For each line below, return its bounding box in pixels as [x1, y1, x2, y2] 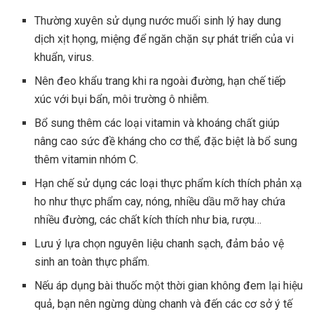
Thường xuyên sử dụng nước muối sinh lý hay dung [34, 13, 282, 27]
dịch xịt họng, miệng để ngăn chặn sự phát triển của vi [34, 32, 294, 46]
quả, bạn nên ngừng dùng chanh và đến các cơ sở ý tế [34, 296, 293, 310]
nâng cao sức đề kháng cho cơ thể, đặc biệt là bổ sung [34, 134, 298, 148]
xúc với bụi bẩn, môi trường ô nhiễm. [34, 92, 210, 106]
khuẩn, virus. [34, 50, 95, 64]
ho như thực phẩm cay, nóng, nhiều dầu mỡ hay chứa [34, 194, 286, 208]
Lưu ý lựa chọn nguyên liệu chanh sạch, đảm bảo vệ [34, 236, 285, 250]
